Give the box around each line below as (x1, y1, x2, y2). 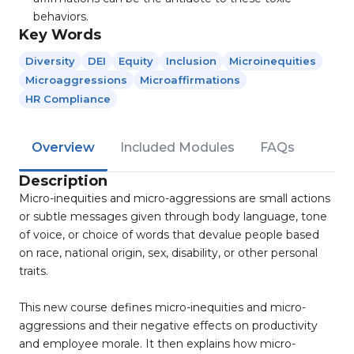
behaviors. (33, 9, 88, 24)
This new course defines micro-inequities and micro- (19, 299, 306, 314)
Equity (119, 54, 153, 67)
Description (19, 171, 107, 190)
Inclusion (166, 54, 217, 67)
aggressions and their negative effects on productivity (19, 318, 318, 333)
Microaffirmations (140, 73, 240, 86)
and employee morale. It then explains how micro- (19, 336, 296, 351)
